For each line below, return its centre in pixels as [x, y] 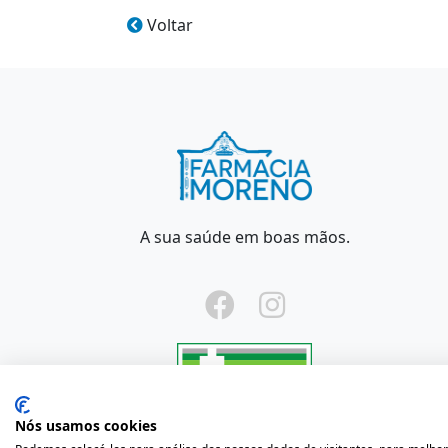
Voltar [168, 25]
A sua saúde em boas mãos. [244, 237]
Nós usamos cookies [86, 425]
